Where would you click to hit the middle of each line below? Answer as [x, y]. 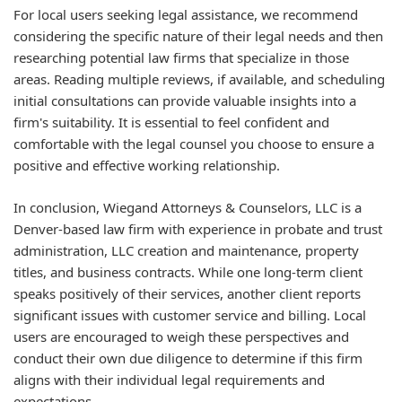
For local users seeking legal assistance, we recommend [186, 14]
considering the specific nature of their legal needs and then [198, 36]
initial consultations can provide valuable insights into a [185, 100]
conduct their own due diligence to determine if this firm [188, 358]
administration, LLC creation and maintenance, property [186, 250]
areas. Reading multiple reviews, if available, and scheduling [199, 79]
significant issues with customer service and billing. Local [190, 315]
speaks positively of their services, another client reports [187, 293]
